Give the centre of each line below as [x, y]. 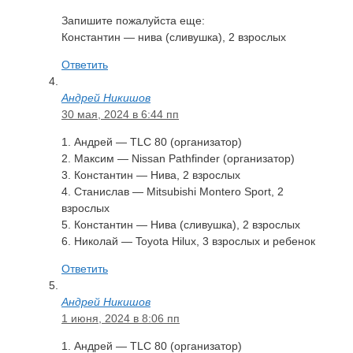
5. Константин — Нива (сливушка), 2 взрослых [181, 224]
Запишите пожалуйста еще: [133, 20]
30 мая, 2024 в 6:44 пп [120, 114]
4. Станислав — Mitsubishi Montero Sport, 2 [173, 191]
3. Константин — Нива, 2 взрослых [151, 175]
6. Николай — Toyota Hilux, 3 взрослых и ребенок [188, 241]
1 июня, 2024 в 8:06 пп [121, 318]
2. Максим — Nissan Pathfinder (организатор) [178, 158]
